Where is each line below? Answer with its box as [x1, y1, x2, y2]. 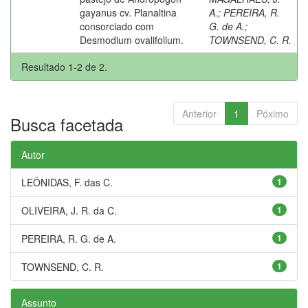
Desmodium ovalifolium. [80, 32, 184, 47]
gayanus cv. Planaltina [80, 5, 177, 19]
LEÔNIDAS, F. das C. [21, 175, 113, 189]
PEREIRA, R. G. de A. [21, 231, 116, 245]
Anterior [182, 106, 217, 120]
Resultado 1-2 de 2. [21, 59, 107, 74]
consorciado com [80, 19, 154, 33]
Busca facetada [10, 111, 123, 136]
